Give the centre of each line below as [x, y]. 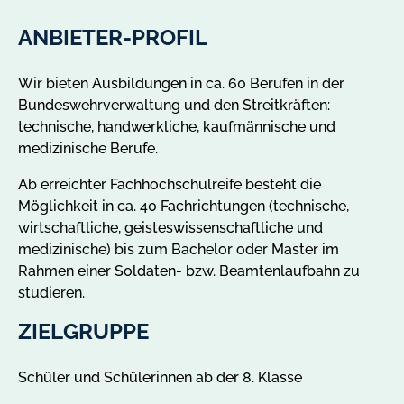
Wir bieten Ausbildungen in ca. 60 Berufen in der [181, 83]
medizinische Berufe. [88, 148]
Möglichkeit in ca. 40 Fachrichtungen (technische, [184, 206]
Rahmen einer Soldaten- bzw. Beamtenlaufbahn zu [189, 271]
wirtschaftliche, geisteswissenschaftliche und [170, 227]
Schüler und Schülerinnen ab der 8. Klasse [160, 377]
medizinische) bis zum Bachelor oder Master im [179, 249]
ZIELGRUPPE [83, 331]
